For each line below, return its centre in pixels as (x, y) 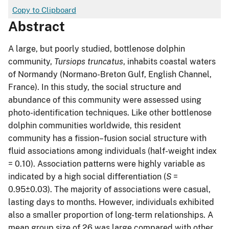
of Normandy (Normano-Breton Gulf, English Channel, (110, 74)
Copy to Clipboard (44, 10)
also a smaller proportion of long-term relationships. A (111, 215)
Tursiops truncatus (89, 61)
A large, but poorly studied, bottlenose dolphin (97, 49)
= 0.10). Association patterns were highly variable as (107, 164)
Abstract (37, 26)
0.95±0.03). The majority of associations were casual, (109, 189)
